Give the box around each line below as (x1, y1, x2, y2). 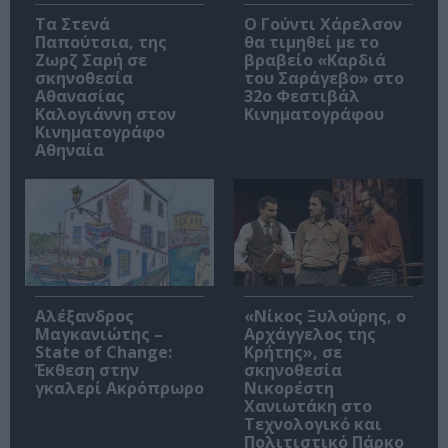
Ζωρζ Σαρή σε (35, 49, 147, 72)
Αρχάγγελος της (244, 322, 376, 345)
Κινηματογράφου (244, 103, 384, 126)
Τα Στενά (35, 13, 110, 36)
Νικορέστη (244, 376, 334, 399)
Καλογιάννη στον (35, 103, 176, 126)
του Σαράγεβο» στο (244, 67, 404, 90)
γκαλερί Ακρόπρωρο (35, 376, 204, 399)
